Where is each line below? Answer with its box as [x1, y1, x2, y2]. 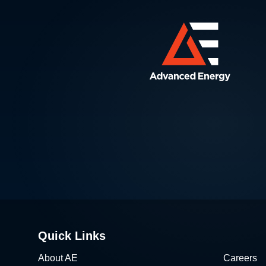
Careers [223, 253, 257, 263]
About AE [38, 253, 78, 263]
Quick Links [38, 229, 106, 242]
